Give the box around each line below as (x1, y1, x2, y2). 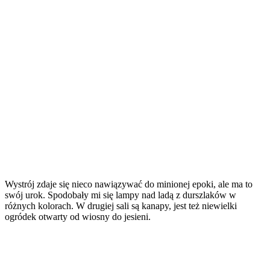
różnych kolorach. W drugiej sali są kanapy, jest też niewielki (5, 201, 237, 212)
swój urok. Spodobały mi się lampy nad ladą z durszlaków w (5, 190, 236, 201)
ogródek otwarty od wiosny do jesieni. (5, 212, 151, 222)
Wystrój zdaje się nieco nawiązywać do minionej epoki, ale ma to (5, 179, 253, 190)
